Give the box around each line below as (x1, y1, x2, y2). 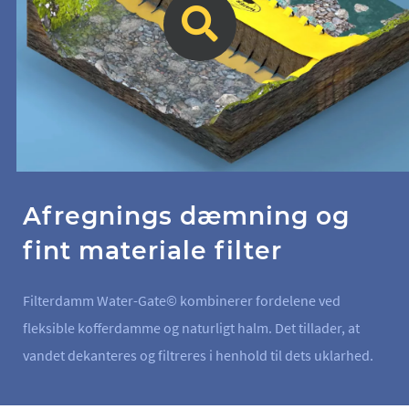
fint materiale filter (23, 235, 282, 266)
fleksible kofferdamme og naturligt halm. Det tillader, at (23, 318, 360, 337)
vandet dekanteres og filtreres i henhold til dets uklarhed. (23, 345, 373, 364)
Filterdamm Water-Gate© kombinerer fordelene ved (23, 290, 341, 309)
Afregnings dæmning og (23, 200, 350, 231)
